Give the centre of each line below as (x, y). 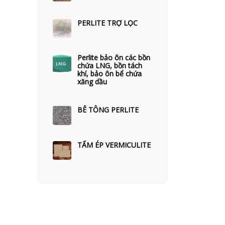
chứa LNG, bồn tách (110, 66)
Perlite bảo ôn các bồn (114, 58)
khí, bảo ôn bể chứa (110, 74)
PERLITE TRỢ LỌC (108, 23)
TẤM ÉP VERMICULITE (114, 145)
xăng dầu (92, 82)
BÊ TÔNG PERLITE (108, 110)
